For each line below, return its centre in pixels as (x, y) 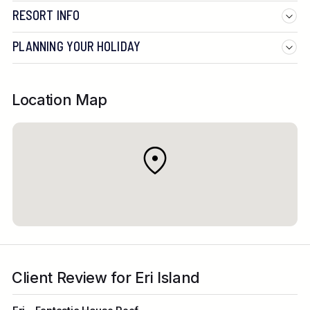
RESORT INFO (46, 15)
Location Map (60, 100)
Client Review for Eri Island (106, 277)
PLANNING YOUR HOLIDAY (76, 46)
